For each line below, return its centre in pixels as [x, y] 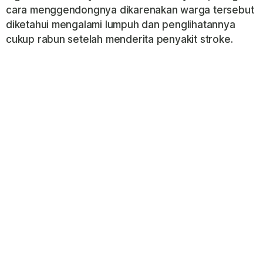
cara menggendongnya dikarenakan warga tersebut [130, 10]
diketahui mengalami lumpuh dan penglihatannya [121, 24]
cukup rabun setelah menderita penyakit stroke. [119, 39]
